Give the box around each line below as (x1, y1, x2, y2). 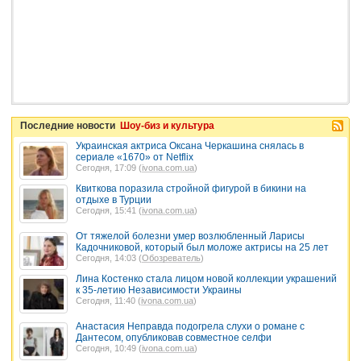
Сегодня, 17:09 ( (76, 162, 142, 172)
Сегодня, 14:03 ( (76, 252, 142, 263)
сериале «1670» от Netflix (76, 151, 193, 163)
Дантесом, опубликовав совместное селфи (76, 331, 272, 343)
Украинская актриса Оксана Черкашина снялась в (76, 139, 304, 151)
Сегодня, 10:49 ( (76, 342, 142, 353)
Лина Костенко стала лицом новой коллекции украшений (76, 273, 337, 285)
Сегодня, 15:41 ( (76, 205, 142, 216)
